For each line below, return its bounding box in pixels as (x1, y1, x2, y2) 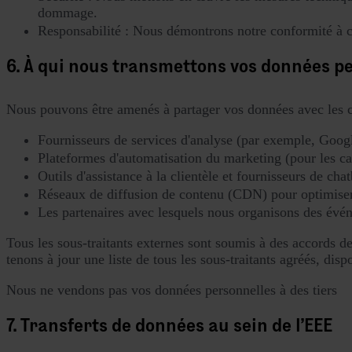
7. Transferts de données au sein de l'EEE (6, 313, 332, 335)
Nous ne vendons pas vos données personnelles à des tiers (6, 281, 337, 298)
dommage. (38, 4, 97, 20)
